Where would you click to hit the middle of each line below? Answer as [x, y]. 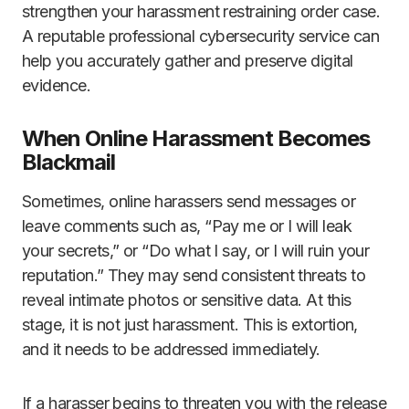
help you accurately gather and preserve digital [188, 61]
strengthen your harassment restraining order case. [201, 12]
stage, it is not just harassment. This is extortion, [190, 325]
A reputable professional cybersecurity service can [200, 37]
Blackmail [69, 163]
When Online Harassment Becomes [196, 139]
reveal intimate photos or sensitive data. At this [187, 300]
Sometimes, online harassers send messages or [189, 202]
